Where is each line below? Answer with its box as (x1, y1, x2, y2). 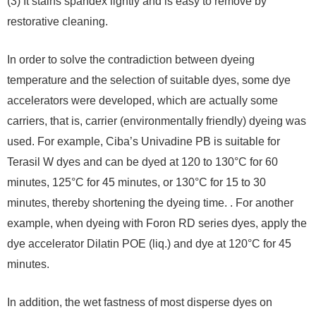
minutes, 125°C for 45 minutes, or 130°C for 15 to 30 (7, 176, 266, 189)
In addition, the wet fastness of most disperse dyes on (7, 296, 272, 309)
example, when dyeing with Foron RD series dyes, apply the (7, 217, 307, 230)
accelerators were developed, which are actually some (7, 95, 278, 107)
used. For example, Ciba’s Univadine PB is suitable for (7, 135, 280, 148)
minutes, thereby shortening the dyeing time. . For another (7, 197, 293, 209)
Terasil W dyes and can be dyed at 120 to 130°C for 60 (7, 156, 278, 169)
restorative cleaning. (7, 16, 108, 28)
